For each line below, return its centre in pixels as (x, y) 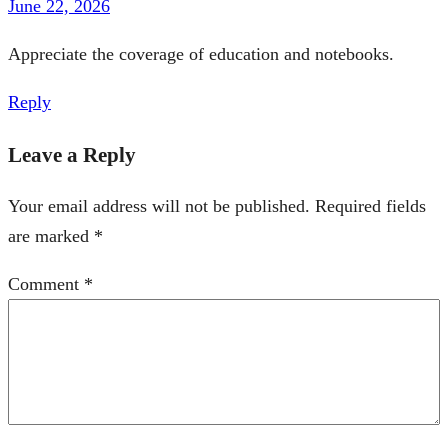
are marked (51, 235)
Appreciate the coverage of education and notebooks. (201, 53)
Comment (46, 283)
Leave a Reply (72, 154)
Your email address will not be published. (159, 205)
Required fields (370, 205)
